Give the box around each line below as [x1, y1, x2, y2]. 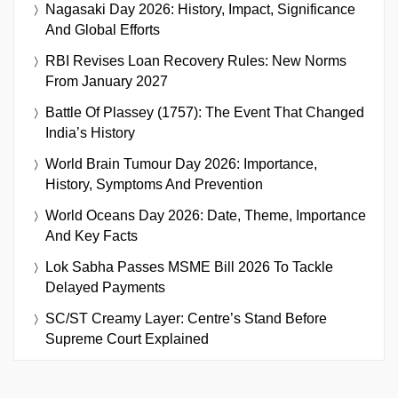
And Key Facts [45, 227, 138, 243]
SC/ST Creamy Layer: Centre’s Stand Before [45, 310, 327, 326]
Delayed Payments [45, 279, 165, 295]
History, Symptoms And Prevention [45, 176, 263, 192]
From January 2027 [45, 73, 168, 89]
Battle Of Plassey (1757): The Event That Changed [45, 104, 364, 120]
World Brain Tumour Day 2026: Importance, [45, 155, 317, 171]
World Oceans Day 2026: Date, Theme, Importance [45, 207, 366, 223]
